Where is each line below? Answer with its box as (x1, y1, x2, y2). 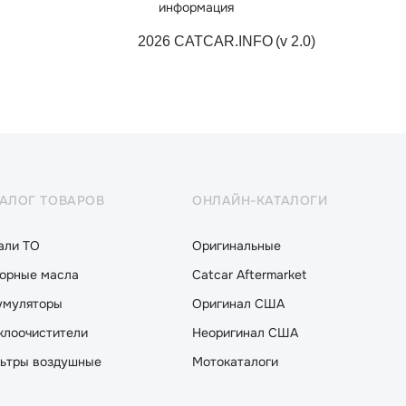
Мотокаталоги (191, 353, 278, 370)
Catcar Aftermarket (191, 266, 306, 283)
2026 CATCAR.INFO (137, 34, 273, 49)
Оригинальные (191, 237, 281, 254)
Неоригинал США (191, 324, 298, 341)
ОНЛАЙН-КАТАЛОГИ (191, 192, 328, 208)
